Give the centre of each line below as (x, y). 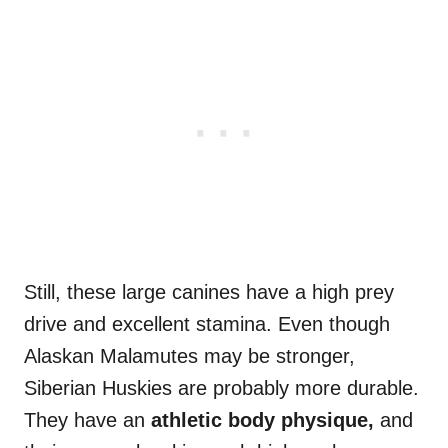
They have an (87, 420)
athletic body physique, (265, 420)
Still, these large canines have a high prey (209, 292)
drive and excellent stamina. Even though (207, 324)
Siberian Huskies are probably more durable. (221, 388)
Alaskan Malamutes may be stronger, (189, 356)
